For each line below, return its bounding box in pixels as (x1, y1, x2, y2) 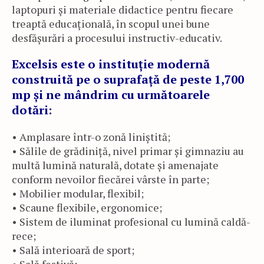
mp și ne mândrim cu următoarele (12, 87, 210, 103)
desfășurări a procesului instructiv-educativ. (12, 31, 222, 45)
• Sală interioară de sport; (12, 243, 134, 257)
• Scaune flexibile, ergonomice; (12, 200, 162, 214)
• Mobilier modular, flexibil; (12, 186, 144, 200)
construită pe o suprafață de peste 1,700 (12, 71, 244, 87)
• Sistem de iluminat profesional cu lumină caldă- (12, 214, 250, 229)
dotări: (12, 102, 52, 118)
